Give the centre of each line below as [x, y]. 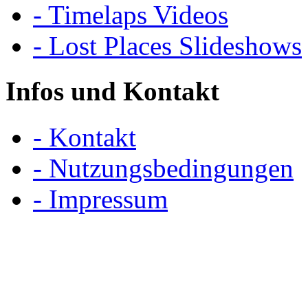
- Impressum [100, 199]
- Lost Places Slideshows [167, 46]
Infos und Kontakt [112, 91]
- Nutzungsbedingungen [163, 168]
